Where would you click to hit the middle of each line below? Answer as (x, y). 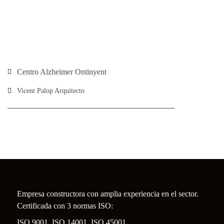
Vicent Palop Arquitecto (51, 91)
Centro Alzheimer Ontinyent (62, 72)
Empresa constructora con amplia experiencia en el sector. (108, 194)
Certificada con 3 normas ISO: (65, 206)
